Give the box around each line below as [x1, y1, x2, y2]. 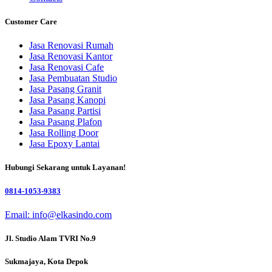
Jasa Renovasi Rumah [29, 40, 114, 51]
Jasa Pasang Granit [29, 84, 101, 95]
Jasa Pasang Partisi [29, 106, 101, 117]
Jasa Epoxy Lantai [29, 138, 100, 149]
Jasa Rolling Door [29, 127, 98, 138]
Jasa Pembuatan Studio [29, 73, 117, 84]
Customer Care [5, 17, 57, 27]
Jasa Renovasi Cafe [29, 62, 104, 73]
